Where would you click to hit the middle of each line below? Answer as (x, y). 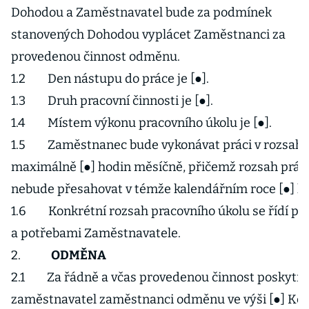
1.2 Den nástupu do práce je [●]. (110, 79)
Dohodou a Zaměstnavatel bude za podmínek (141, 12)
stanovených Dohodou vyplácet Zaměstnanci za (148, 34)
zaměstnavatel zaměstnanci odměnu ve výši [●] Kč (157, 299)
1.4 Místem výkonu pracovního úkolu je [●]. (141, 123)
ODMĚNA (79, 255)
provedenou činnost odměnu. (96, 57)
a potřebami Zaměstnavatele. (96, 233)
